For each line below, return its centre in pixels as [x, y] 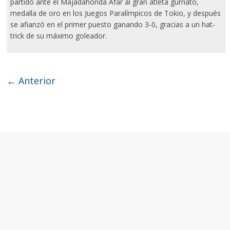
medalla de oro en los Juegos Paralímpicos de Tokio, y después [116, 13]
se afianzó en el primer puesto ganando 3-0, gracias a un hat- [113, 25]
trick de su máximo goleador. [59, 36]
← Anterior [31, 81]
